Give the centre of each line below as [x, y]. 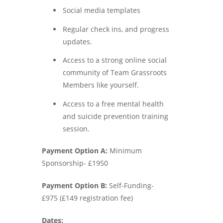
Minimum [125, 151]
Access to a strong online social [115, 60]
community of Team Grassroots [115, 73]
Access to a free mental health [113, 104]
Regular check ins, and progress [116, 29]
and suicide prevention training [115, 116]
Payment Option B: [74, 186]
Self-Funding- [130, 186]
